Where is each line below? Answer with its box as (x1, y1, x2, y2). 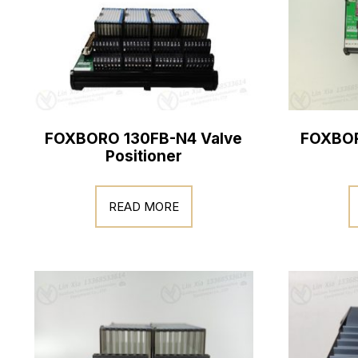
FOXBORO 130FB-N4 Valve (45, 129, 243, 148)
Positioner (105, 147, 182, 165)
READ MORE (108, 198, 179, 214)
